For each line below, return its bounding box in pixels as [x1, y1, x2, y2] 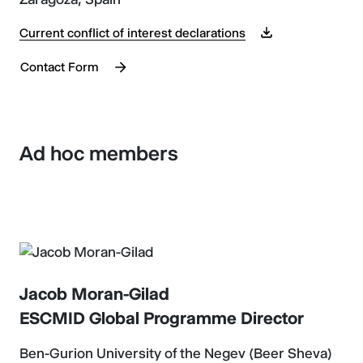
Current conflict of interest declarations [19, 25, 246, 41]
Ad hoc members [19, 140, 178, 165]
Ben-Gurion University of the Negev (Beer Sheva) [19, 344, 332, 361]
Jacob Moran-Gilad [19, 283, 169, 304]
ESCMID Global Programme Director [19, 307, 304, 328]
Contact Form [20, 58, 99, 75]
